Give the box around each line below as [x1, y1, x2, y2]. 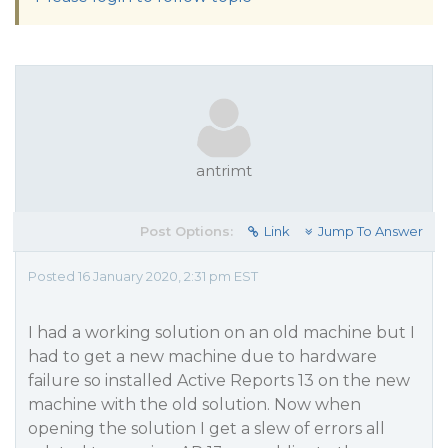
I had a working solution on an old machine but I [28, 323, 415, 342]
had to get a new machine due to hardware [28, 347, 377, 366]
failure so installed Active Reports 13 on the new [28, 371, 410, 390]
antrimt [196, 161, 252, 180]
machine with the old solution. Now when [28, 395, 361, 414]
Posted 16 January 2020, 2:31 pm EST [28, 268, 258, 284]
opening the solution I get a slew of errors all [28, 419, 385, 438]
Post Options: [140, 223, 233, 239]
